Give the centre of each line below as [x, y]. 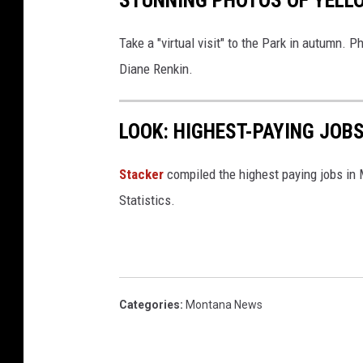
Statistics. [147, 200]
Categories [149, 304]
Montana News [224, 304]
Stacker [143, 174]
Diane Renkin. [156, 69]
